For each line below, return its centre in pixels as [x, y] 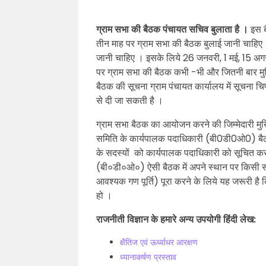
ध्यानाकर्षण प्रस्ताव [148, 257]
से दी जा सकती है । [130, 101]
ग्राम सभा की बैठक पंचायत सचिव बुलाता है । [173, 29]
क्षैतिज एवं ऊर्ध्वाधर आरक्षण [159, 242]
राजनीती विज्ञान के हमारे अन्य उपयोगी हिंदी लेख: [176, 219]
